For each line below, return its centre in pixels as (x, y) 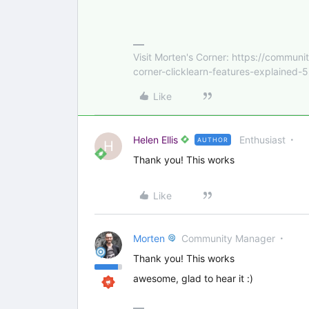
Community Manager (228, 238)
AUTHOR (213, 140)
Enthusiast (262, 140)
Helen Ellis (156, 140)
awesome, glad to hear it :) (193, 278)
